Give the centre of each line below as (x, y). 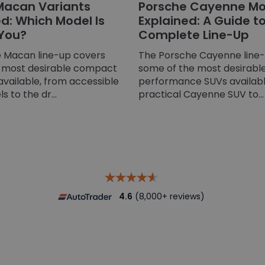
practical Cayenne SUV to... (201, 94)
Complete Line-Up (194, 35)
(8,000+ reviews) (169, 196)
